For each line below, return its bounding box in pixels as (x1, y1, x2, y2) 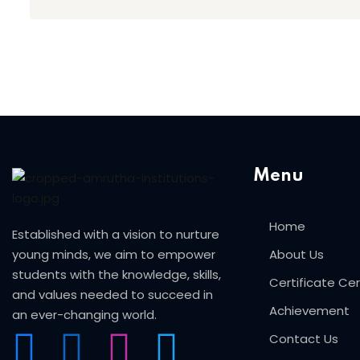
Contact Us (269, 330, 338, 348)
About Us (269, 246, 324, 264)
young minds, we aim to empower (12, 246, 215, 264)
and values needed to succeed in (12, 286, 213, 304)
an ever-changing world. (12, 306, 157, 324)
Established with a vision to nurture (12, 226, 219, 243)
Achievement (269, 302, 350, 320)
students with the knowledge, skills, (12, 266, 221, 284)
